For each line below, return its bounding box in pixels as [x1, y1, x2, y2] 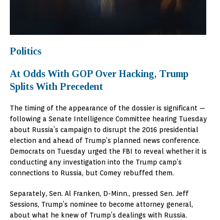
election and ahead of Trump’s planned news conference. [10, 137, 200, 145]
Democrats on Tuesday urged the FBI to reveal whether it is [10, 147, 207, 156]
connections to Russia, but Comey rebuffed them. [10, 169, 174, 177]
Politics [10, 46, 41, 57]
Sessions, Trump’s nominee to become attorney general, [10, 200, 193, 209]
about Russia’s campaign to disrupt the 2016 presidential [10, 126, 198, 134]
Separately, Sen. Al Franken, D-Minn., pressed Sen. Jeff [10, 190, 189, 198]
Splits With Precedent [10, 81, 103, 92]
